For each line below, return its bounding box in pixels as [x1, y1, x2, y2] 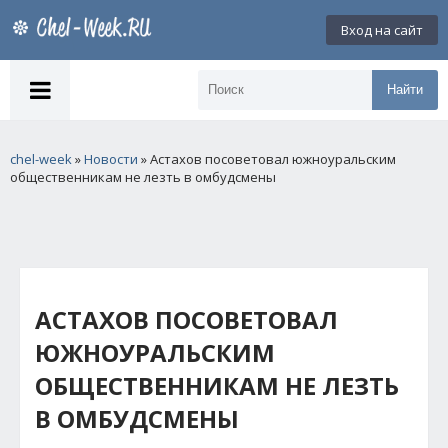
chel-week [10, 150, 72, 168]
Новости [84, 150, 138, 168]
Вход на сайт [341, 21, 423, 39]
